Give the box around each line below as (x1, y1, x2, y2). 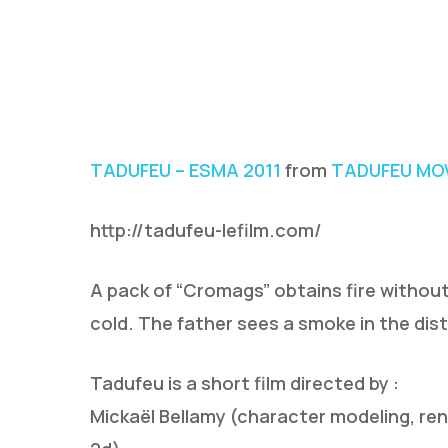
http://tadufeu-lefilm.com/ (90, 217, 322, 242)
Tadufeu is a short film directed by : (90, 370, 399, 395)
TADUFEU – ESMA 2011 (90, 157, 281, 182)
